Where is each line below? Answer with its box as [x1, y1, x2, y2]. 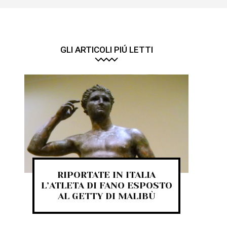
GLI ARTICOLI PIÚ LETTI [60, 44, 153, 55]
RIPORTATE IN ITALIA [57, 170, 156, 180]
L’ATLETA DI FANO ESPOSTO [41, 180, 172, 191]
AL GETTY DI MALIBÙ [58, 191, 155, 202]
